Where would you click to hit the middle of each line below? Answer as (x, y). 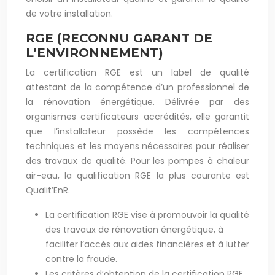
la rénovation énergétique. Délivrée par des (137, 102)
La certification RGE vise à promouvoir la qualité (147, 215)
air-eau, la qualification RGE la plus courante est (137, 176)
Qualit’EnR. (48, 190)
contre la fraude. (81, 259)
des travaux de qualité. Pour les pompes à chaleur (137, 161)
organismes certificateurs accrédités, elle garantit (137, 117)
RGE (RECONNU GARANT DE (119, 38)
